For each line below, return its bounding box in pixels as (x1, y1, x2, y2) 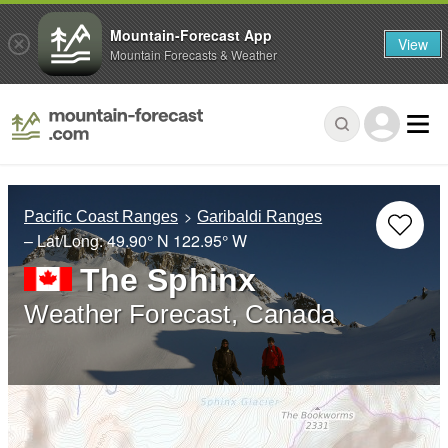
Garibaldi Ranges (197, 208, 323, 226)
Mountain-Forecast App (110, 24, 272, 45)
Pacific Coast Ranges (24, 208, 178, 226)
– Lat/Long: (24, 229, 107, 253)
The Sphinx (79, 262, 257, 299)
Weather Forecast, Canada (24, 300, 335, 329)
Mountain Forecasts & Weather (110, 45, 277, 63)
